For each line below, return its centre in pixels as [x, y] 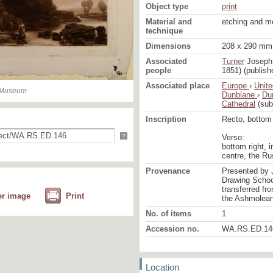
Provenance [168, 171]
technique [164, 31]
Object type [167, 6]
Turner [233, 61]
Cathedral [239, 104]
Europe [236, 86]
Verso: [233, 137]
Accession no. [172, 229]
